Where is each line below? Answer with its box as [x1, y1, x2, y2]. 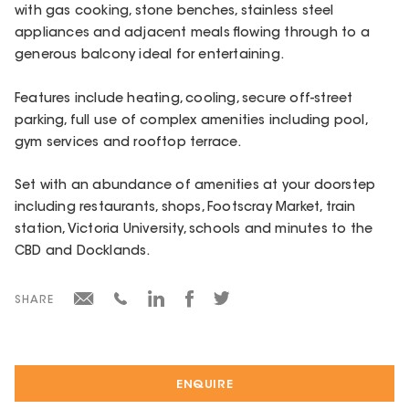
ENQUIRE [175, 378, 234, 391]
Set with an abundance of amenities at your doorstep [15, 179, 376, 193]
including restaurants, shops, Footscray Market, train [15, 201, 356, 215]
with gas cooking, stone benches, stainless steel [15, 5, 334, 19]
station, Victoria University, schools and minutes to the [15, 223, 373, 236]
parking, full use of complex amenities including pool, [15, 114, 367, 128]
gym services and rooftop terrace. [15, 136, 242, 150]
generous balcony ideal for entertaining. [15, 49, 284, 63]
